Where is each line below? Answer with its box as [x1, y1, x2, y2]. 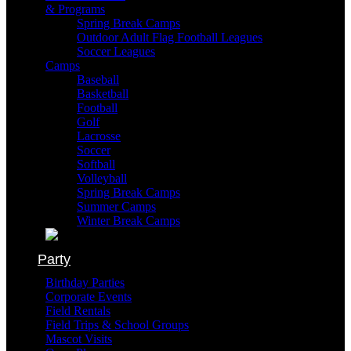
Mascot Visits [45, 332, 112, 346]
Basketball [77, 87, 128, 100]
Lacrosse [77, 129, 121, 143]
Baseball [77, 73, 119, 86]
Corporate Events [45, 290, 132, 303]
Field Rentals [45, 304, 110, 317]
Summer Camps [77, 200, 156, 213]
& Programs [45, 2, 105, 16]
